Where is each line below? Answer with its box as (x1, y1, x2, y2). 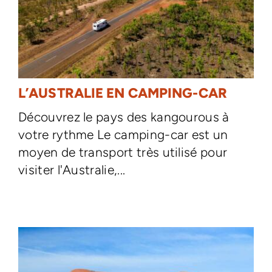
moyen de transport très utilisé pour (18, 144, 228, 160)
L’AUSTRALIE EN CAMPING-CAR (18, 85, 227, 101)
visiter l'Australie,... (18, 162, 126, 177)
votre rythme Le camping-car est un (18, 127, 228, 142)
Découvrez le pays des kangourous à (18, 109, 229, 124)
